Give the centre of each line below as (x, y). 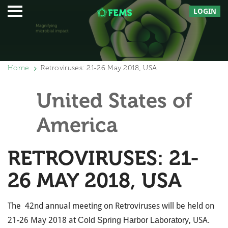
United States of (115, 100)
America (77, 125)
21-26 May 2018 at (43, 220)
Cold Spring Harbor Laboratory (133, 220)
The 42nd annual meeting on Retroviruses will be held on (111, 206)
